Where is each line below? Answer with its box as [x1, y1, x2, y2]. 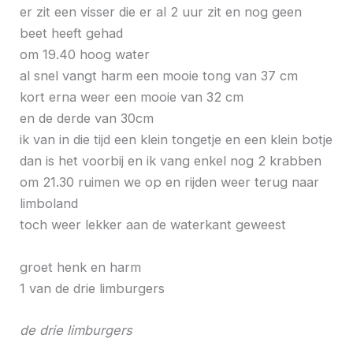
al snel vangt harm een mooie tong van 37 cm [20, 68, 299, 84]
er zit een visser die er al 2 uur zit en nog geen [20, 4, 303, 20]
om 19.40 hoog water [20, 46, 150, 63]
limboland [20, 195, 79, 212]
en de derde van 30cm [20, 110, 154, 127]
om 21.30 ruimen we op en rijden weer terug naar [20, 174, 320, 191]
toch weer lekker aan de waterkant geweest [20, 217, 287, 233]
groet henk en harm [20, 258, 142, 275]
